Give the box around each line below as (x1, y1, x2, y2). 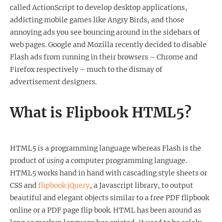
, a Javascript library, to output (90, 181, 193, 190)
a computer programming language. (64, 156, 187, 165)
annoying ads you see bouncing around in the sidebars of (10, 28, 200, 37)
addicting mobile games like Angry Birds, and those (10, 15, 184, 24)
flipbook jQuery (38, 181, 90, 190)
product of (10, 156, 47, 165)
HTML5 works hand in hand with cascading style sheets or (10, 168, 207, 177)
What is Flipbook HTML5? (10, 104, 191, 121)
